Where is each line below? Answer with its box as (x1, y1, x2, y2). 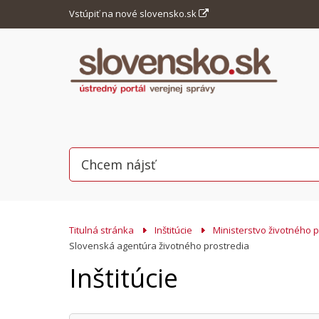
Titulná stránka (69, 224, 134, 236)
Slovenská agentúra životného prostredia (69, 239, 249, 252)
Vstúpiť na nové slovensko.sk (69, 7, 199, 20)
